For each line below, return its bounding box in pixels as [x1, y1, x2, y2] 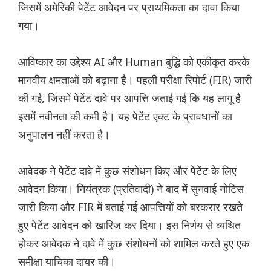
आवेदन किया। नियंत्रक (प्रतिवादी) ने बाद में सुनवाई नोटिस [18, 181, 244, 197]
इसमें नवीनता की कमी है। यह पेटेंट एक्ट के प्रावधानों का [18, 109, 232, 124]
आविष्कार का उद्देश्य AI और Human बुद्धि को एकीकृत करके [18, 54, 249, 70]
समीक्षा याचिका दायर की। [18, 254, 116, 269]
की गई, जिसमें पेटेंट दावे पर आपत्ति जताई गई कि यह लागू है [18, 91, 241, 106]
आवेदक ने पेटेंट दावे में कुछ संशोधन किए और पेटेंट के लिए [18, 163, 237, 178]
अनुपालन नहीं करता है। [18, 127, 110, 142]
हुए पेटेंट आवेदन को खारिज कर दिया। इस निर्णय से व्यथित [18, 218, 241, 233]
